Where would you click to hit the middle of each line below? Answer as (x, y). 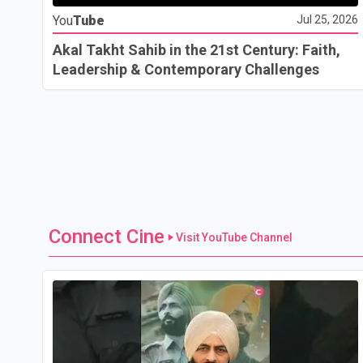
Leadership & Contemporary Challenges (186, 69)
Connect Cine (107, 236)
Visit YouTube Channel (234, 237)
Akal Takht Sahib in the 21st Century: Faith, (196, 49)
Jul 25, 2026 (328, 19)
